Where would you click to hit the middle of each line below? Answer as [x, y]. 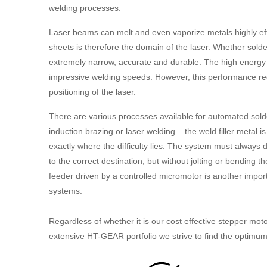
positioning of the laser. [92, 91]
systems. [66, 190]
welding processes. [85, 7]
